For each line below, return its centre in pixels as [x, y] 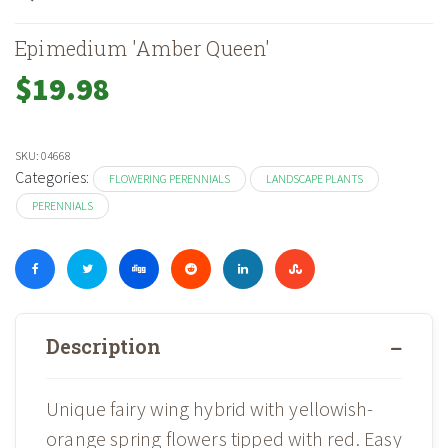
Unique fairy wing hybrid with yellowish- [210, 409]
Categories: [53, 177]
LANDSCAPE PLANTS [314, 179]
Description [103, 346]
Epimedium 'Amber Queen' [143, 48]
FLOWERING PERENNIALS [169, 179]
